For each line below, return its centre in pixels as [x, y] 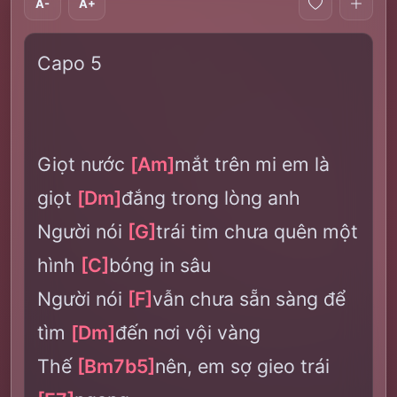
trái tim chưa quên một [257, 231]
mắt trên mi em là [252, 164]
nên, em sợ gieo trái [242, 366]
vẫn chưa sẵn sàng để [249, 299]
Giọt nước [84, 164]
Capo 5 [70, 63]
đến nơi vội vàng [188, 332]
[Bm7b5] [116, 366]
